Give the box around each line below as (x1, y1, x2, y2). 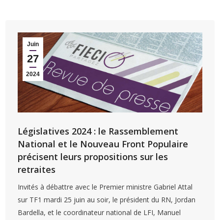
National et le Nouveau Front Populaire (18, 138, 189, 150)
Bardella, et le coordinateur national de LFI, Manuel (18, 208, 181, 218)
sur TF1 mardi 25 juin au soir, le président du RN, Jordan (18, 195, 196, 205)
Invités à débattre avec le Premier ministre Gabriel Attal (18, 182, 193, 192)
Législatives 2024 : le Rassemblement (18, 125, 179, 137)
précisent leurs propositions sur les (18, 151, 168, 163)
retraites (18, 164, 56, 176)
